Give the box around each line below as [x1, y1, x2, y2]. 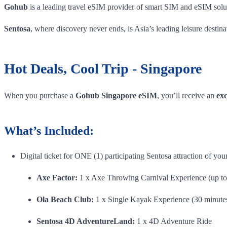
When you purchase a [4, 91, 75, 100]
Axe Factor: [36, 173, 80, 182]
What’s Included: [4, 124, 94, 137]
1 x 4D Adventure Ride [135, 216, 212, 225]
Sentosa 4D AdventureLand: [36, 216, 135, 225]
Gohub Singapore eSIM [75, 91, 157, 100]
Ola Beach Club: [36, 195, 94, 204]
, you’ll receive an [157, 91, 216, 100]
